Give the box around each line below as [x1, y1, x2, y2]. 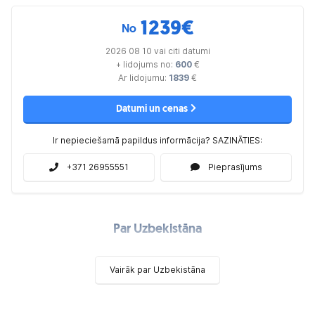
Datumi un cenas [116, 104, 188, 115]
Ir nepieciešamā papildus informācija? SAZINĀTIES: [53, 134, 262, 146]
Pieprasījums [207, 162, 262, 173]
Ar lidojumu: [118, 72, 169, 83]
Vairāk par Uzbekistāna [110, 264, 205, 275]
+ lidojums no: [115, 58, 175, 70]
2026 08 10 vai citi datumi [105, 45, 210, 56]
